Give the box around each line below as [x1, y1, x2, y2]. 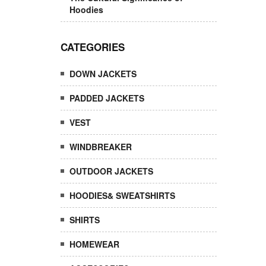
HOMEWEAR [69, 238, 119, 250]
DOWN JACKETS [69, 68, 137, 80]
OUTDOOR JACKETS [69, 165, 153, 177]
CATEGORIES [61, 40, 125, 54]
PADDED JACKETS [69, 92, 144, 104]
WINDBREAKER [69, 141, 132, 153]
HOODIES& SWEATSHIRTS [69, 189, 175, 201]
